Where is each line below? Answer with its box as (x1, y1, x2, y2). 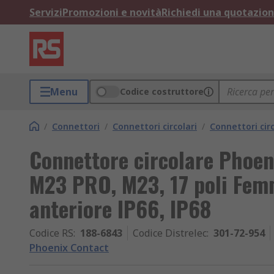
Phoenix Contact (29, 241, 109, 254)
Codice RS (29, 226, 73, 240)
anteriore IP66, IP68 (29, 192, 211, 224)
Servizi (29, 6, 62, 19)
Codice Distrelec (133, 226, 207, 240)
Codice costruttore (120, 86, 204, 97)
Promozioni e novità (62, 6, 161, 19)
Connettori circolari (113, 120, 197, 132)
